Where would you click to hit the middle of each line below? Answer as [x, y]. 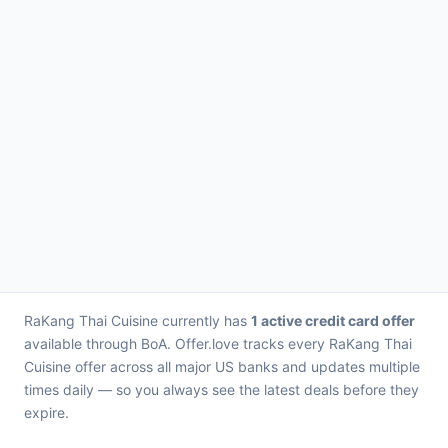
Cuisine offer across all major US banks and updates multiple [222, 366]
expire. [46, 412]
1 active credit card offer [333, 320]
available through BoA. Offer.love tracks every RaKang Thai [218, 343]
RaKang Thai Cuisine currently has [137, 320]
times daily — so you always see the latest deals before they [221, 389]
